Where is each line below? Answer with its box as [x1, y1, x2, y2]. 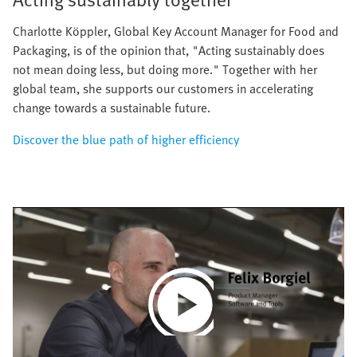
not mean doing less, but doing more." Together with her [13, 59, 317, 79]
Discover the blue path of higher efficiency [13, 129, 239, 149]
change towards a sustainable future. [13, 97, 210, 117]
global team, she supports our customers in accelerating [13, 78, 313, 98]
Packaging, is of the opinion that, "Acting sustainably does [13, 40, 324, 60]
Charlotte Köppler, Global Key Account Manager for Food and [13, 21, 339, 41]
